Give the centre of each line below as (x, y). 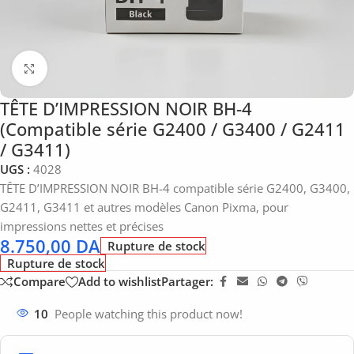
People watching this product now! (149, 313)
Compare (40, 282)
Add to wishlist (120, 282)
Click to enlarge (89, 68)
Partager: (187, 282)
